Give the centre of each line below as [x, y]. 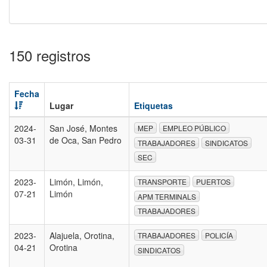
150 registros [50, 55]
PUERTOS [213, 182]
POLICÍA [219, 235]
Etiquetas [153, 105]
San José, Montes [83, 128]
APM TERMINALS [167, 196]
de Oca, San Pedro [86, 140]
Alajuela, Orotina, [82, 235]
